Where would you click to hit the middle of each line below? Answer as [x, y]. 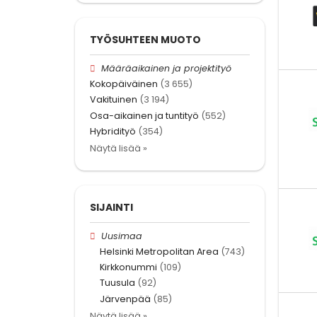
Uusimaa [122, 236]
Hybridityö [113, 131]
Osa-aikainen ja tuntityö [144, 115]
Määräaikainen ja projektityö [167, 68]
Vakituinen [114, 100]
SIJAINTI [111, 207]
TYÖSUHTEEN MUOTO [145, 39]
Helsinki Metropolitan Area [159, 252]
